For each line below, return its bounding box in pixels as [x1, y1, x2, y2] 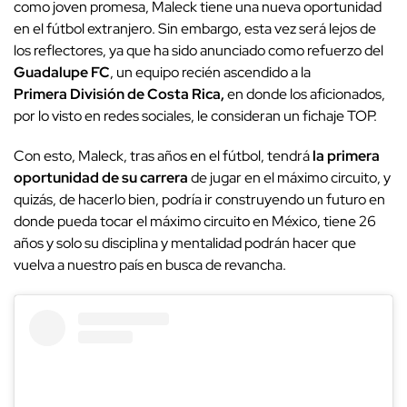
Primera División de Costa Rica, [14, 84, 227, 104]
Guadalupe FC [14, 62, 110, 82]
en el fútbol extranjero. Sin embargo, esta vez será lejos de [14, 18, 376, 38]
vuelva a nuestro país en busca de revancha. [14, 254, 286, 274]
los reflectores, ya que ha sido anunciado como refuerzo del [14, 40, 383, 60]
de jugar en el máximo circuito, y [191, 167, 391, 187]
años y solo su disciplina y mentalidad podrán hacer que [14, 233, 356, 253]
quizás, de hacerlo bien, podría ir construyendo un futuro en [14, 189, 385, 209]
